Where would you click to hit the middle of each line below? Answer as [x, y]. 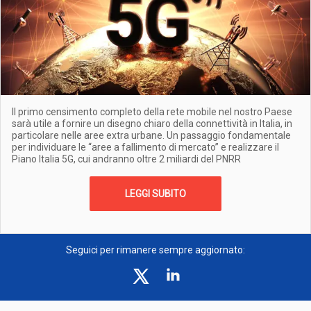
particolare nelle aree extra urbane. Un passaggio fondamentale [151, 135]
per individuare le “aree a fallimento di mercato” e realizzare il [145, 147]
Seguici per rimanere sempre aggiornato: [155, 250]
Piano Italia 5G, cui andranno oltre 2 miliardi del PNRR [126, 159]
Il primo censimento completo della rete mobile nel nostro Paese [152, 112]
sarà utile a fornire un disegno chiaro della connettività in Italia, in [152, 124]
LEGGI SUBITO [155, 194]
